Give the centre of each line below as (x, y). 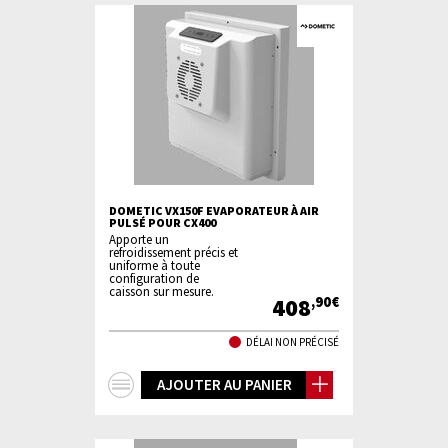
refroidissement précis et (173, 252)
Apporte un (139, 239)
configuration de (154, 278)
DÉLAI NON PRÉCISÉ (292, 341)
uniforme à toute (154, 265)
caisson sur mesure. (161, 291)
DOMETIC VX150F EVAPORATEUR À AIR (214, 210)
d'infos (169, 411)
